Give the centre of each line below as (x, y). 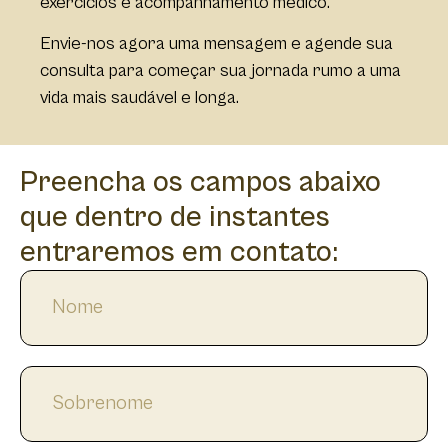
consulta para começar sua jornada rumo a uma (220, 70)
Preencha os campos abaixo (200, 182)
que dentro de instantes (175, 217)
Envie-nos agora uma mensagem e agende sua (216, 43)
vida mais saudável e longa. (139, 97)
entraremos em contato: (179, 252)
